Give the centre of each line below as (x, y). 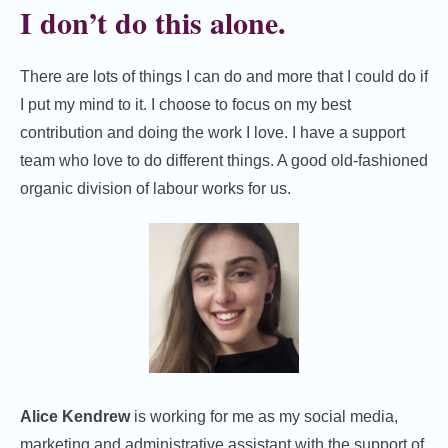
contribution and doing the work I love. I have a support (212, 133)
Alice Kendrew (75, 417)
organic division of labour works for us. (155, 189)
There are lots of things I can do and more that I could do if (224, 77)
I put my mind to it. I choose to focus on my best (185, 105)
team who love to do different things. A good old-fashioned (224, 161)
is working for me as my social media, (264, 417)
